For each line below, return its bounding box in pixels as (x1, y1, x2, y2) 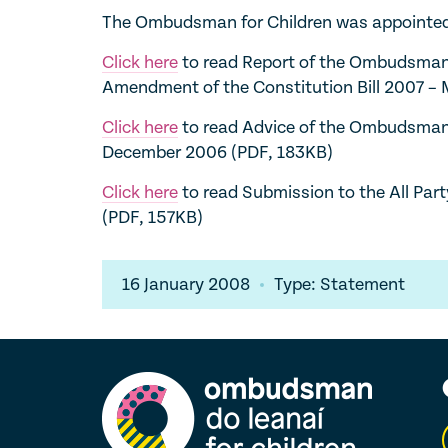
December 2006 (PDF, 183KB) (102, 143, 333, 162)
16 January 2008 (122, 275, 250, 294)
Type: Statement (274, 275, 405, 294)
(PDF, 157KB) (102, 208, 203, 227)
